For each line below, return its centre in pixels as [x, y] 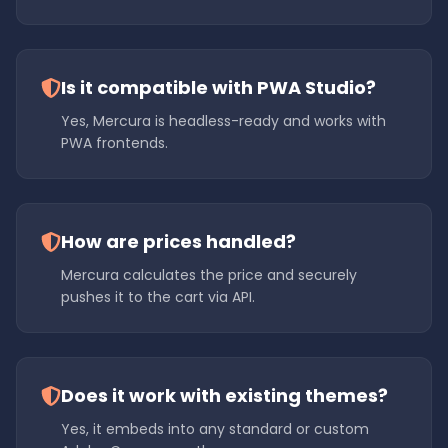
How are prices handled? [178, 241]
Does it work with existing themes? [224, 395]
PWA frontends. [114, 143]
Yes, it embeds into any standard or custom [215, 429]
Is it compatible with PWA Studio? [218, 87]
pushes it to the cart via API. [158, 297]
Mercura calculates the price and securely [209, 275]
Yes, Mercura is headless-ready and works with [223, 121]
